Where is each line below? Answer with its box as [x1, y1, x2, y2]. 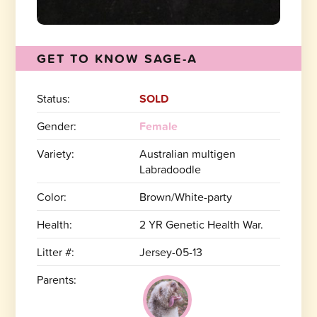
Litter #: [37, 243, 75, 260]
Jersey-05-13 [139, 243, 202, 260]
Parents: [37, 270, 77, 288]
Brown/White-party [139, 188, 232, 205]
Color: [37, 188, 67, 205]
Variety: [37, 144, 75, 162]
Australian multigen [139, 144, 236, 162]
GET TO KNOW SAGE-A [37, 48, 198, 68]
